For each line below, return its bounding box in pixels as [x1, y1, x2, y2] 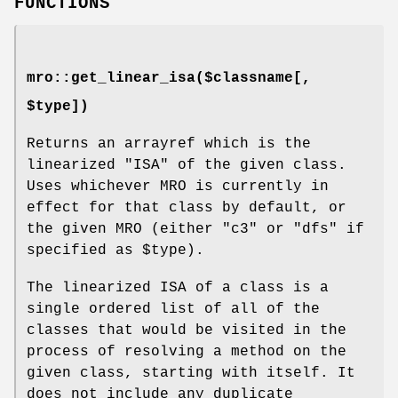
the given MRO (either [27, 220, 222, 237]
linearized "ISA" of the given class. [27, 156, 346, 173]
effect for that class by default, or [27, 199, 346, 216]
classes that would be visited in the [27, 322, 346, 338]
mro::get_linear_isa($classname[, [27, 69, 311, 86]
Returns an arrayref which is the [27, 135, 311, 152]
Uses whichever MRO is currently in [27, 178, 329, 195]
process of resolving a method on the [27, 343, 346, 360]
